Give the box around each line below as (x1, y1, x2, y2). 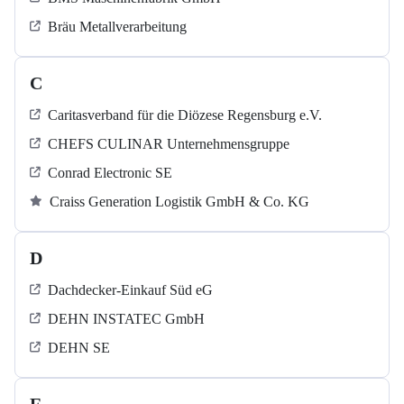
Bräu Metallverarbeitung (48, 19, 187, 35)
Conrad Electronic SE (48, 165, 172, 181)
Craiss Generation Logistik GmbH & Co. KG (50, 194, 309, 210)
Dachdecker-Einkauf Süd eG (48, 282, 213, 298)
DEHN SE (48, 340, 110, 356)
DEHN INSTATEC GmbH (48, 311, 205, 327)
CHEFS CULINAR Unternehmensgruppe (48, 136, 289, 152)
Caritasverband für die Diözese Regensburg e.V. (48, 107, 322, 124)
